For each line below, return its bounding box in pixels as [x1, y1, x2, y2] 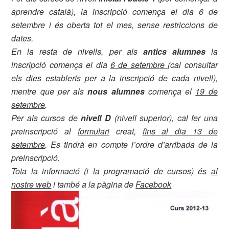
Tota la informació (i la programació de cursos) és [11, 165, 211, 177]
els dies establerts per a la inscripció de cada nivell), [11, 72, 218, 84]
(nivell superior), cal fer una [114, 112, 218, 124]
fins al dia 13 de [142, 125, 218, 137]
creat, [109, 125, 143, 137]
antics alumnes [143, 45, 205, 57]
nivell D [81, 112, 114, 124]
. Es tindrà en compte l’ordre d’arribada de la [45, 139, 218, 150]
